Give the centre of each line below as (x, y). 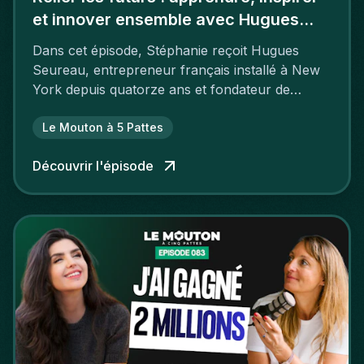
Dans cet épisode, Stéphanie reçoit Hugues (166, 51)
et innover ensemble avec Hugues (166, 20)
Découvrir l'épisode (93, 166)
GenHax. (59, 109)
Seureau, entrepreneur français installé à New (176, 70)
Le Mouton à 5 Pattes (103, 128)
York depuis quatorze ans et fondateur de (161, 90)
